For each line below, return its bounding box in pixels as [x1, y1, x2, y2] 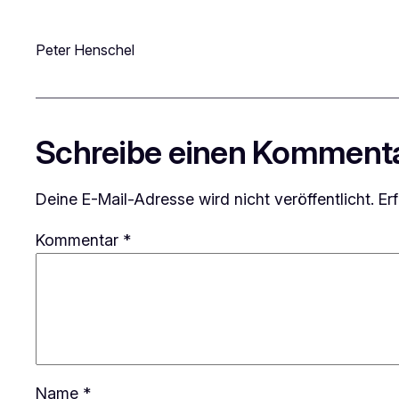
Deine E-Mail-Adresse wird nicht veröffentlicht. [36, 189, 374, 208]
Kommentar [36, 230, 123, 249]
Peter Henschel [36, 40, 134, 59]
